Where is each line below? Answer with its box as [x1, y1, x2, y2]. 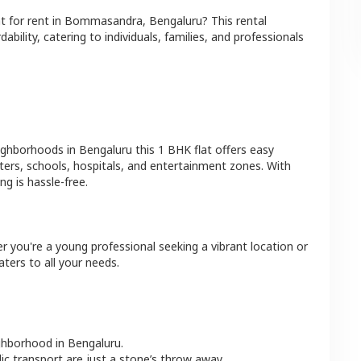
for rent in [6, 13, 61, 28]
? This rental [202, 13, 267, 28]
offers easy [212, 142, 274, 157]
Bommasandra [64, 13, 143, 28]
